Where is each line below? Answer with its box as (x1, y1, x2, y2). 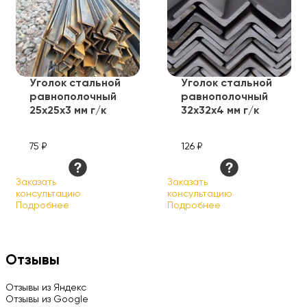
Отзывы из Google (5, 294, 88, 304)
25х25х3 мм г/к (29, 106, 106, 117)
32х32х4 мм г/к (181, 106, 259, 117)
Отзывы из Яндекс (5, 282, 86, 293)
